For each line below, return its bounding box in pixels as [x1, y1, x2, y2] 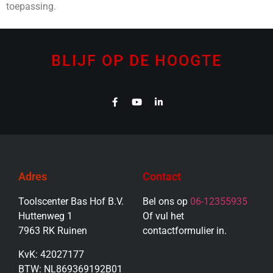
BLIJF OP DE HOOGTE [51, 52, 222, 70]
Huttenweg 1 [18, 210, 73, 222]
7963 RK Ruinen [18, 225, 87, 237]
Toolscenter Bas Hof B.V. [18, 196, 124, 208]
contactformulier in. [143, 225, 227, 237]
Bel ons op [143, 196, 190, 208]
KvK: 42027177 [18, 248, 84, 260]
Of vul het [143, 210, 184, 222]
